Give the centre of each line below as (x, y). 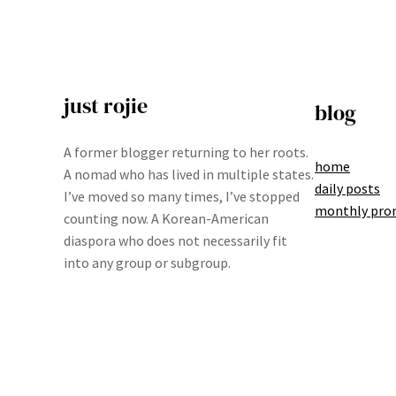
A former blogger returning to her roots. (186, 152)
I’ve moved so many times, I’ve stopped (182, 197)
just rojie (106, 106)
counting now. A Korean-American (166, 219)
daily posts (347, 188)
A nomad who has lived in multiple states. (189, 175)
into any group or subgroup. (147, 263)
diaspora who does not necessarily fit (175, 241)
